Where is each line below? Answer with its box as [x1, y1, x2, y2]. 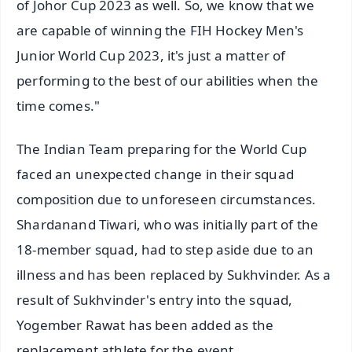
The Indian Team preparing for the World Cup [16, 140, 307, 159]
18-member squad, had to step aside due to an [16, 240, 314, 259]
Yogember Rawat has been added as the [16, 316, 274, 335]
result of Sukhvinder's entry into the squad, [16, 291, 293, 310]
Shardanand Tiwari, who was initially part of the [16, 215, 319, 234]
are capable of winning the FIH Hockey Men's [16, 21, 304, 40]
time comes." [16, 97, 101, 115]
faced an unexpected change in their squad [16, 165, 294, 184]
